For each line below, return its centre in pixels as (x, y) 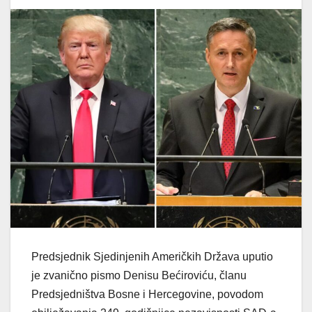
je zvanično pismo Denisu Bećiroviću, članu (139, 275)
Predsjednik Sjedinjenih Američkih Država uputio (152, 256)
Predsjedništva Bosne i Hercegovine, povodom (147, 294)
